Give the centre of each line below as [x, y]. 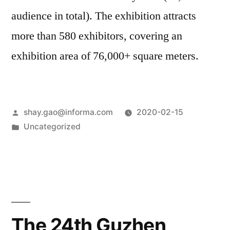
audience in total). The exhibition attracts [104, 16]
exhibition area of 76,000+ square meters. [105, 56]
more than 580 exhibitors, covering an [97, 36]
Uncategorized [52, 127]
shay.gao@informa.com [68, 112]
